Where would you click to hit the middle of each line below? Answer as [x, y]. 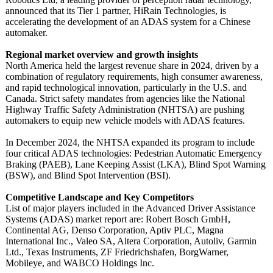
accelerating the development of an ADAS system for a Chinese [128, 22]
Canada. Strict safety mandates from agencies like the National [125, 98]
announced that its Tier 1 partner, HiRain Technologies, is [116, 11]
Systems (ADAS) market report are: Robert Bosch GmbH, [118, 219]
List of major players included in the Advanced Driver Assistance [130, 208]
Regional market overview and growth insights [102, 55]
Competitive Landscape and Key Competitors [100, 197]
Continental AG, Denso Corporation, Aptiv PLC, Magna [115, 230]
